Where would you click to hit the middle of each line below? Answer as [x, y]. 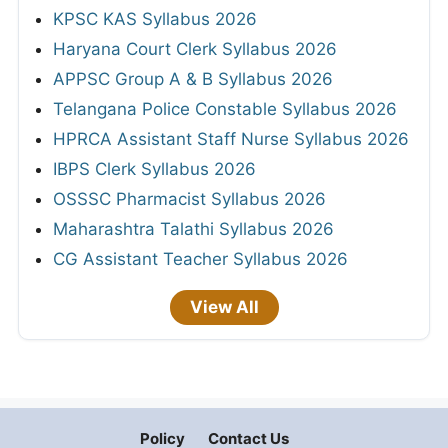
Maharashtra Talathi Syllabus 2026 [193, 229]
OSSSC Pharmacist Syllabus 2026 [189, 199]
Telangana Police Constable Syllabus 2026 [225, 109]
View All [224, 307]
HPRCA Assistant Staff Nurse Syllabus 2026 [231, 139]
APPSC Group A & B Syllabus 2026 [193, 79]
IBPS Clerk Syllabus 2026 [154, 169]
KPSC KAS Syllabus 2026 [155, 19]
